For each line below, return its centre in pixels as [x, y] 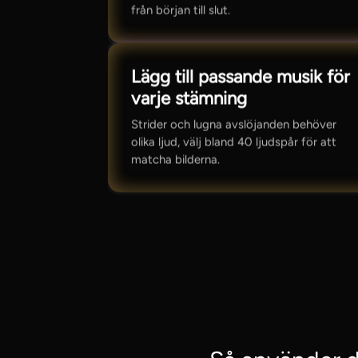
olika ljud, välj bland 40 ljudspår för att [234, 142]
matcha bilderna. [176, 159]
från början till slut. [181, 10]
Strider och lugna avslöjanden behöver [234, 124]
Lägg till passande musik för [241, 77]
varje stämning [189, 98]
